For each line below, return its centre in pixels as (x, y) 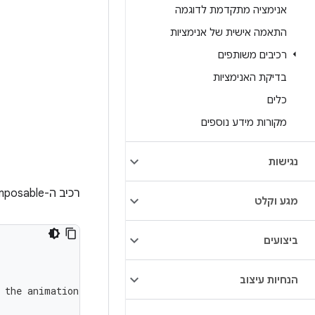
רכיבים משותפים (252, 55)
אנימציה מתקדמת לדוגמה (231, 10)
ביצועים (281, 240)
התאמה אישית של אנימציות (229, 32)
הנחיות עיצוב (269, 280)
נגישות (283, 162)
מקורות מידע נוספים (244, 122)
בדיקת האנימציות (250, 77)
